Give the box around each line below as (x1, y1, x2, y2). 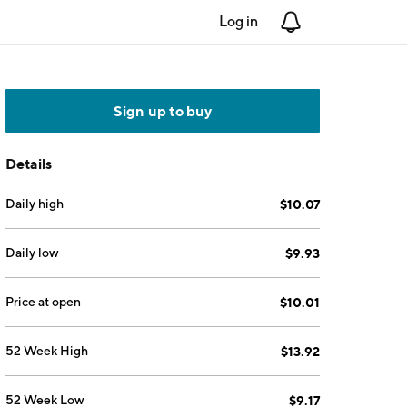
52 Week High (5, 343, 89, 358)
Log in (219, 13, 258, 30)
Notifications (302, 13, 384, 30)
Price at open (5, 294, 82, 309)
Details (5, 154, 53, 173)
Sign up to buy (113, 102, 213, 120)
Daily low (5, 245, 60, 260)
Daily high (5, 196, 65, 211)
